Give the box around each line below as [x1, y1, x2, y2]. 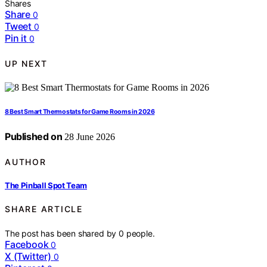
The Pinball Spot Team [5, 180, 88, 190]
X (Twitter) [5, 250, 51, 262]
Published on [5, 131, 63, 143]
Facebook [5, 238, 49, 250]
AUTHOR [5, 156, 46, 167]
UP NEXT [5, 58, 48, 69]
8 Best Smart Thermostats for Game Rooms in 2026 [5, 108, 155, 116]
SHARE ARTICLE [5, 204, 83, 215]
